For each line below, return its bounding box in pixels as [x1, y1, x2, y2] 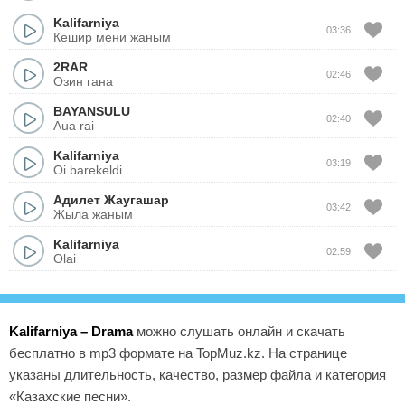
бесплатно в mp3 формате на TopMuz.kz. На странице [9, 345, 347, 361]
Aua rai [53, 118, 94, 133]
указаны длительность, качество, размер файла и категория [9, 367, 386, 382]
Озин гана [53, 73, 113, 89]
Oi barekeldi [53, 162, 122, 177]
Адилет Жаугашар [53, 192, 169, 207]
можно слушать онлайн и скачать [133, 324, 345, 339]
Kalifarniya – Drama [9, 324, 133, 339]
